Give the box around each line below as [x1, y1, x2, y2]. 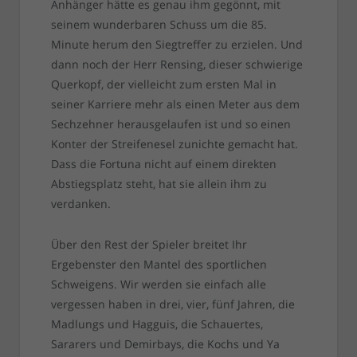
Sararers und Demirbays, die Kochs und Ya [50, 336, 280, 352]
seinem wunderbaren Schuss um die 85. [50, 17, 267, 33]
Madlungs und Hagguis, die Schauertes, [50, 316, 263, 332]
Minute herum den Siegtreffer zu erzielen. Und [50, 37, 303, 53]
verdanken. [50, 196, 111, 212]
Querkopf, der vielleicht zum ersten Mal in [50, 76, 277, 92]
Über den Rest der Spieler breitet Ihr [50, 237, 247, 253]
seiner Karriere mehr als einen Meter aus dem [50, 96, 300, 112]
